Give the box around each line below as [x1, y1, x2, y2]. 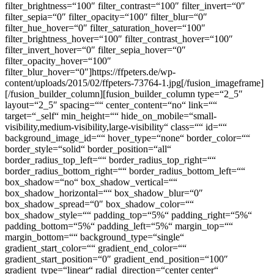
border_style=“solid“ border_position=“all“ [5, 143, 171, 154]
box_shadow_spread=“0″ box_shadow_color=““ [5, 198, 194, 209]
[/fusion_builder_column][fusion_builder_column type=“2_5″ [5, 88, 243, 99]
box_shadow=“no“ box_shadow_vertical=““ [5, 176, 177, 187]
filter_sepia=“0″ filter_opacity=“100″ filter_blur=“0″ [5, 11, 207, 22]
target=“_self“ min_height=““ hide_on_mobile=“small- [5, 110, 217, 121]
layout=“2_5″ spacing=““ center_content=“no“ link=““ [5, 99, 217, 110]
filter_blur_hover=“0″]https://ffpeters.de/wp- [5, 66, 176, 77]
